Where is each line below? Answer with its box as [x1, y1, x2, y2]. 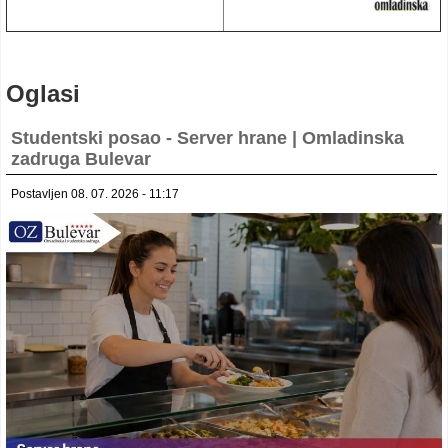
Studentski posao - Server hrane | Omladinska [11, 128, 404, 149]
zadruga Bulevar [11, 149, 151, 170]
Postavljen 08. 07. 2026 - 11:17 [11, 187, 179, 202]
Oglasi [6, 80, 80, 108]
